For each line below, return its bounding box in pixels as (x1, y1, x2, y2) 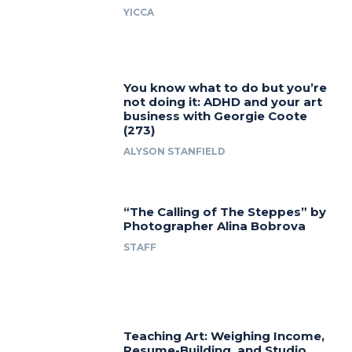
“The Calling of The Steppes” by (123, 204, 327, 220)
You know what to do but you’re (123, 79, 328, 95)
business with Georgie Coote (123, 108, 308, 123)
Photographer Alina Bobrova (123, 218, 306, 234)
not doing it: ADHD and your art (123, 93, 323, 109)
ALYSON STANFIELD (123, 145, 226, 157)
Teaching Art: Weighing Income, (123, 328, 325, 344)
